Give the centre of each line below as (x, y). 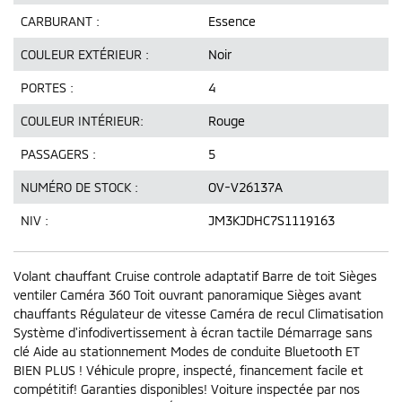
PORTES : (47, 87)
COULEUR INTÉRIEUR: (82, 121)
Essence (232, 21)
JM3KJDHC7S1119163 (271, 220)
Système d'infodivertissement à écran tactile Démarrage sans (193, 332)
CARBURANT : (60, 21)
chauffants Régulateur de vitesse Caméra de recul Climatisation (198, 314)
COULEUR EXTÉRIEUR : (85, 54)
